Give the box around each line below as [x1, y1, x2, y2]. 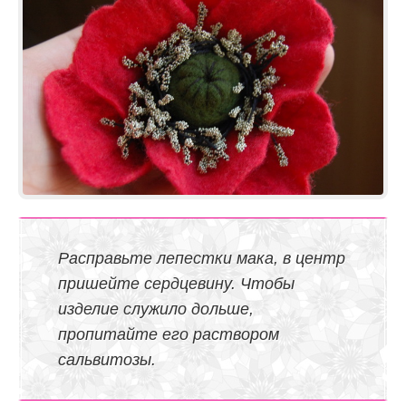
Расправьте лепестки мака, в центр [58, 248, 345, 267]
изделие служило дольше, [58, 299, 254, 318]
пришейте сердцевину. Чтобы [58, 274, 295, 293]
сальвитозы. [58, 350, 156, 369]
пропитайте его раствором [58, 324, 279, 343]
